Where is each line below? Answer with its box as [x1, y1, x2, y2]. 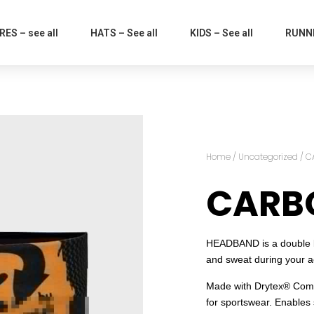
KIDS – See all [190, 27, 253, 39]
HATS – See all [90, 27, 158, 39]
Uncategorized [238, 151, 298, 163]
